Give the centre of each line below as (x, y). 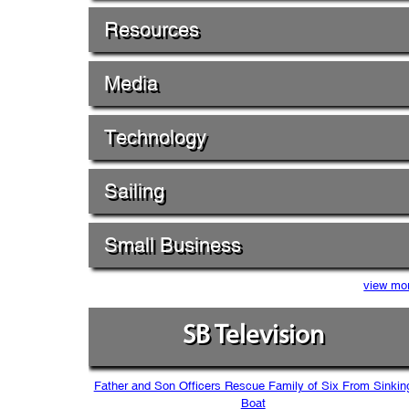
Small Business (173, 245)
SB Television (253, 336)
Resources (152, 29)
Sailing (134, 191)
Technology (155, 137)
